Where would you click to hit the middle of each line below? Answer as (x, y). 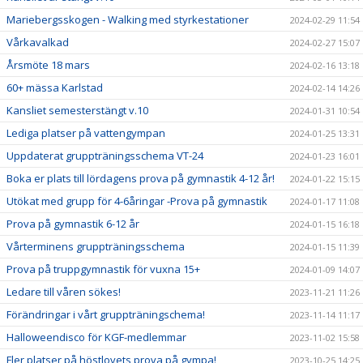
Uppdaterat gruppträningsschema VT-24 (105, 156)
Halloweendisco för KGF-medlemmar (96, 337)
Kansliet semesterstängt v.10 (77, 110)
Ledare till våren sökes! (64, 292)
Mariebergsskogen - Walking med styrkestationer (128, 19)
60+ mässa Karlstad (55, 88)
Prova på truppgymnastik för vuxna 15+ (103, 269)
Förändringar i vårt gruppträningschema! (106, 314)
